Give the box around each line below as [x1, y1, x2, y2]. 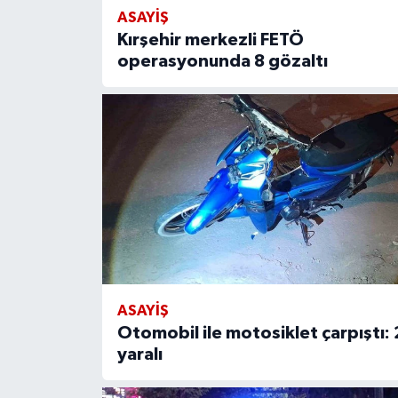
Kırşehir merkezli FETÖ [116, 30, 304, 49]
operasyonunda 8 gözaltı [116, 52, 328, 70]
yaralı [116, 345, 163, 363]
